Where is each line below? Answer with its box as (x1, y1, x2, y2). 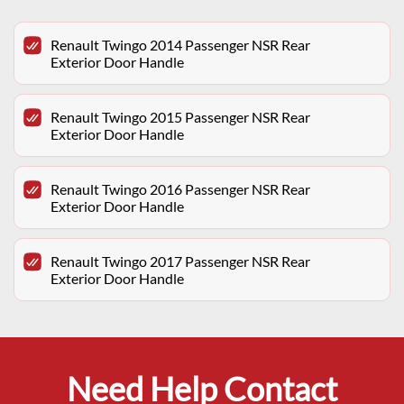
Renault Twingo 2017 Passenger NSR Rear (50, 252, 310, 271)
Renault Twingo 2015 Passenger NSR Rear (50, 108, 310, 126)
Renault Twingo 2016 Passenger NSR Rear (50, 180, 310, 198)
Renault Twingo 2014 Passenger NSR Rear (50, 36, 310, 54)
